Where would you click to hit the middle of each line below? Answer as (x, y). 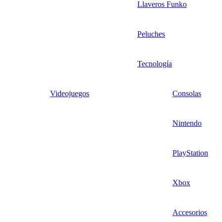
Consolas (187, 93)
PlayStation (190, 153)
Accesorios (190, 212)
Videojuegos (70, 93)
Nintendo (187, 123)
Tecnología (155, 63)
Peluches (151, 34)
